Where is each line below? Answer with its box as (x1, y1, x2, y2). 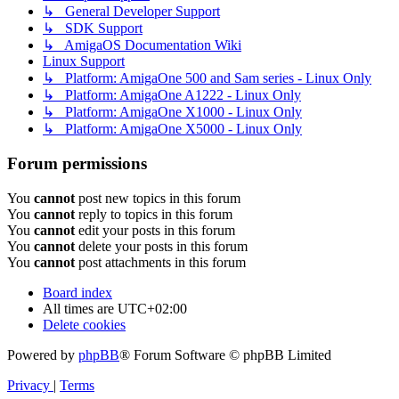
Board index (43, 284, 112, 300)
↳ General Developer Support (43, 4, 220, 20)
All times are (43, 300, 118, 316)
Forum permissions (7, 154, 147, 174)
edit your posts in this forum (75, 222, 235, 238)
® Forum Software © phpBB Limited (119, 346, 331, 362)
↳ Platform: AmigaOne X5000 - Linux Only (43, 121, 302, 137)
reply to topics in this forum (75, 206, 232, 222)
